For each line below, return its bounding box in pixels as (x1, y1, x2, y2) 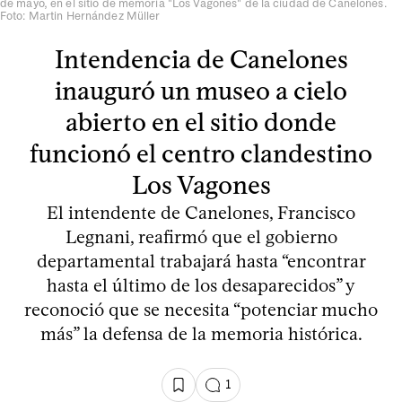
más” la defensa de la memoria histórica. (39, 322, 363, 345)
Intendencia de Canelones (54, 43, 348, 74)
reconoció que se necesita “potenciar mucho (24, 298, 378, 320)
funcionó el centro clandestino (30, 137, 372, 169)
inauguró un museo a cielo (55, 74, 347, 106)
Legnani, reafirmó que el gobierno (65, 225, 337, 248)
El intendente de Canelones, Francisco (47, 201, 355, 223)
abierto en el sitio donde (66, 106, 336, 137)
